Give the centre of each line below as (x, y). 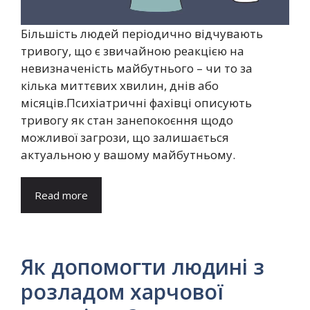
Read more (61, 195)
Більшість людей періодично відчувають (142, 33)
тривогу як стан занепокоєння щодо (127, 120)
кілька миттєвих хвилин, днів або (120, 85)
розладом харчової (122, 291)
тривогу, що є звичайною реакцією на (133, 51)
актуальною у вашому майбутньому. (129, 154)
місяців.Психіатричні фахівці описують (136, 102)
